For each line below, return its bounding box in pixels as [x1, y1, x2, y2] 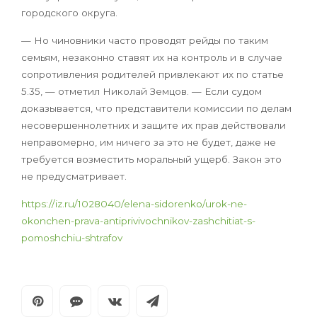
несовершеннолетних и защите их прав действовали [21, 120, 286, 132]
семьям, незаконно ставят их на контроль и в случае [21, 52, 282, 64]
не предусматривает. [21, 171, 127, 183]
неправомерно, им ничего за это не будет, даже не [21, 137, 276, 149]
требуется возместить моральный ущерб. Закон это [21, 154, 282, 166]
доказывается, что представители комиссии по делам [21, 103, 292, 115]
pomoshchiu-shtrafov [21, 232, 122, 244]
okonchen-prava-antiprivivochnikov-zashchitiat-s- [21, 215, 255, 227]
